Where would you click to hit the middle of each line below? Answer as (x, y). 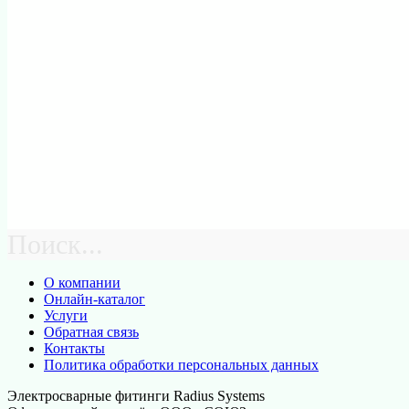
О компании (82, 283)
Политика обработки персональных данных (181, 365)
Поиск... (55, 245)
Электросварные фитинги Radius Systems (136, 396)
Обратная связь (91, 332)
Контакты (74, 349)
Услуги (66, 316)
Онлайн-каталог (94, 299)
